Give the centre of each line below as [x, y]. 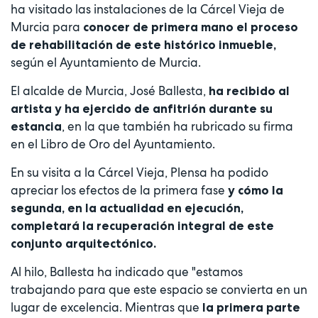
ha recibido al [248, 91]
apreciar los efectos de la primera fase [119, 190]
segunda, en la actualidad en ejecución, [127, 208]
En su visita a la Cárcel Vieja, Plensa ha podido [139, 172]
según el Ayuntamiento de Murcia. [106, 62]
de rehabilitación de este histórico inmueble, [143, 44]
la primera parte [251, 307]
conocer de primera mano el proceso [191, 27]
